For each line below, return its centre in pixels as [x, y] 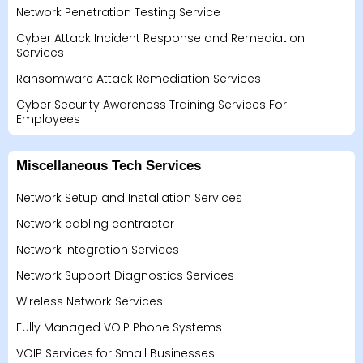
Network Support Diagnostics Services [125, 276]
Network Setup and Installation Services [129, 198]
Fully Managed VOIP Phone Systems [119, 328]
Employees [48, 120]
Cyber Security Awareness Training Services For [152, 105]
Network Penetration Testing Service [118, 13]
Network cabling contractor [95, 224]
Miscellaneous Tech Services [109, 166]
